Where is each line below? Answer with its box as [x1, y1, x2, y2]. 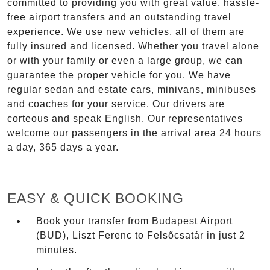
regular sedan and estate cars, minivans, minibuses [7, 84, 256, 95]
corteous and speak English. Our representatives [7, 113, 243, 124]
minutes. [36, 244, 77, 255]
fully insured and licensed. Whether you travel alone [7, 41, 259, 52]
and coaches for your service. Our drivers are [7, 99, 225, 110]
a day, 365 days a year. [7, 142, 119, 153]
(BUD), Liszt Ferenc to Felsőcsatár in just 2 [36, 230, 245, 240]
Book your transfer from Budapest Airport [36, 215, 233, 226]
